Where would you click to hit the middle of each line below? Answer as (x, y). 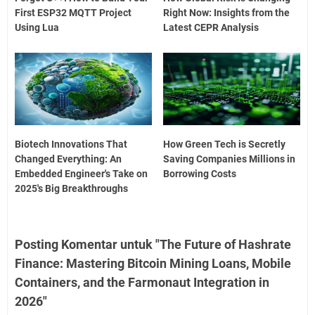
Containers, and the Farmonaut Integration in (142, 282)
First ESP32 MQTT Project (73, 13)
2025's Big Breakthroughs (71, 188)
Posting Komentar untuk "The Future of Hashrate (153, 244)
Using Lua (37, 28)
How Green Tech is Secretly (225, 144)
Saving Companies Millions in (230, 159)
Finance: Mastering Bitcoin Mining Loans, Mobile (153, 263)
